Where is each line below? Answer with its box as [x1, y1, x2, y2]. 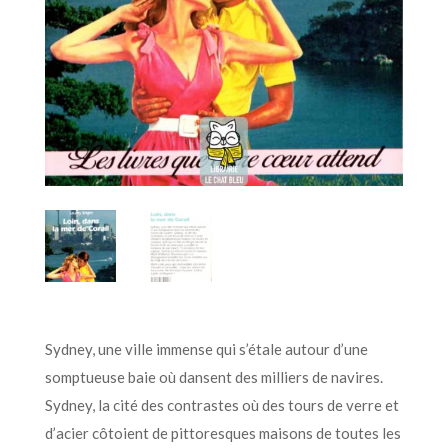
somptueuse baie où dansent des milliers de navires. [44, 368, 383, 387]
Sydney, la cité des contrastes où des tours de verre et [44, 396, 399, 415]
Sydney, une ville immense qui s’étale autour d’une [44, 340, 368, 359]
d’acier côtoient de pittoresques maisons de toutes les [44, 424, 401, 443]
